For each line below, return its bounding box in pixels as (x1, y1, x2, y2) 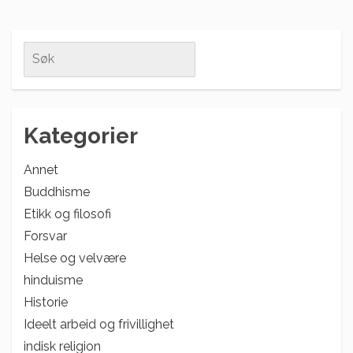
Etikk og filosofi (24, 206, 111, 222)
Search (23, 42, 63, 58)
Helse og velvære (24, 251, 126, 266)
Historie (24, 295, 68, 310)
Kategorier (24, 123, 138, 150)
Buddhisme (24, 184, 90, 200)
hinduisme (24, 273, 83, 288)
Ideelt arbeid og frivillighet (24, 317, 174, 333)
